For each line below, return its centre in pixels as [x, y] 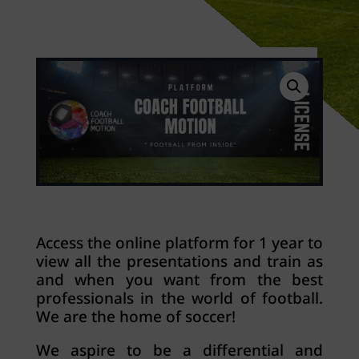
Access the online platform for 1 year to [179, 243]
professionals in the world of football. [179, 298]
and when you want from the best [179, 280]
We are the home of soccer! [135, 317]
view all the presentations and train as [179, 262]
